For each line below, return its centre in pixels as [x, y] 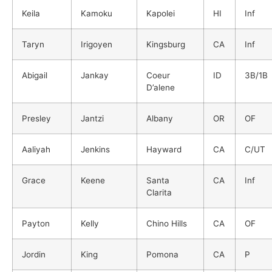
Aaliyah [36, 149]
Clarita [159, 192]
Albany [160, 118]
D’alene [161, 87]
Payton [36, 223]
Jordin [34, 254]
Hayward [164, 149]
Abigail [35, 75]
